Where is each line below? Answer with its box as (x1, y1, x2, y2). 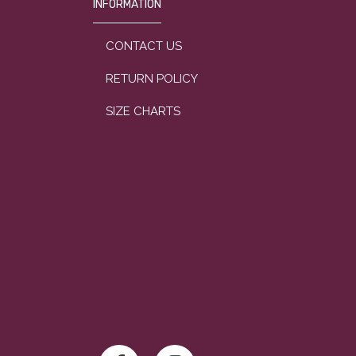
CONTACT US (106, 39, 182, 53)
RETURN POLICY (106, 72, 198, 86)
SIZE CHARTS (106, 104, 180, 118)
